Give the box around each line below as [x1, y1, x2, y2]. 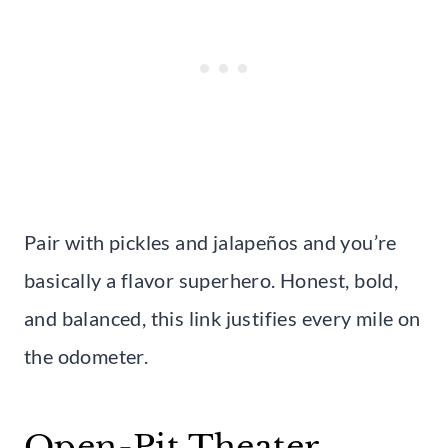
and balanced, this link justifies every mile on [24, 305, 421, 330]
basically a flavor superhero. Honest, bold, [24, 267, 399, 292]
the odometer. [24, 343, 149, 368]
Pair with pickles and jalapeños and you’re [24, 229, 397, 254]
